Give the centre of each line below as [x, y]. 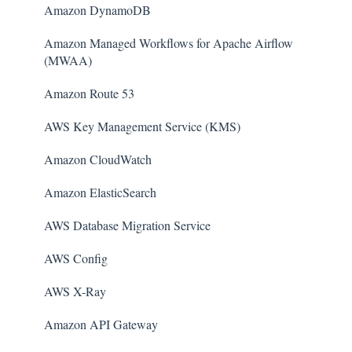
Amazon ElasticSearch [100, 192]
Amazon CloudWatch [98, 159]
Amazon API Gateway [101, 324]
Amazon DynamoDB [97, 10]
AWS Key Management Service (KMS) [142, 126]
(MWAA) [68, 60]
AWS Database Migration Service [127, 225]
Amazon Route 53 [89, 93]
